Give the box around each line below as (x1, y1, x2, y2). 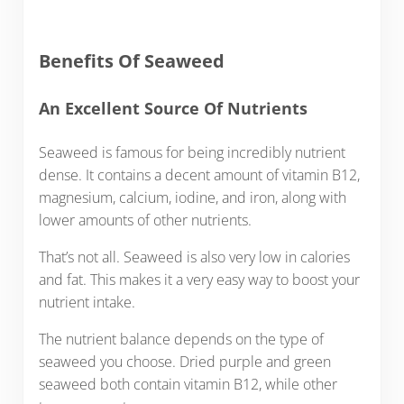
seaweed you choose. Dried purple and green (38, 352, 331, 372)
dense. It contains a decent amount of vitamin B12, (38, 165, 360, 186)
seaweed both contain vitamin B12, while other (38, 374, 337, 395)
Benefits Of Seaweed (38, 48, 225, 73)
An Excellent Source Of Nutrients (38, 97, 308, 120)
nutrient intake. (38, 292, 135, 313)
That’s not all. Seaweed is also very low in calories (38, 247, 350, 268)
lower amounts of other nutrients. (38, 210, 252, 231)
